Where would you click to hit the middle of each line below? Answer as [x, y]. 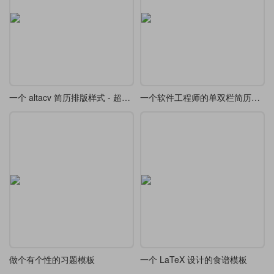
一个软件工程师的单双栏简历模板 [256, 97]
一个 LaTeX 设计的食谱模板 [194, 259]
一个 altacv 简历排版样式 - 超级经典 [126, 97]
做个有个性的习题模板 [52, 259]
